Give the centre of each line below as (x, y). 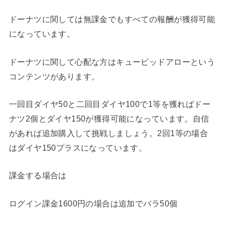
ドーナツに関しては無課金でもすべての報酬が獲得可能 (112, 19)
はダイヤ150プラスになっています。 (78, 148)
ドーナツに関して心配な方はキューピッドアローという (112, 62)
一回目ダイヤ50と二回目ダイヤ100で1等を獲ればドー (110, 104)
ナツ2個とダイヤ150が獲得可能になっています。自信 (109, 119)
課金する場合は (38, 176)
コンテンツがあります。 (54, 76)
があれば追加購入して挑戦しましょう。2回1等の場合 (108, 133)
